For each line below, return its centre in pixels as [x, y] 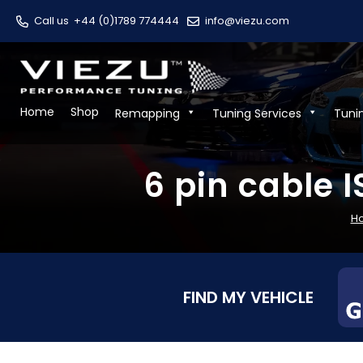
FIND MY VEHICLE [248, 297]
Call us [54, 21]
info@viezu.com [247, 21]
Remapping [147, 113]
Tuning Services [257, 113]
